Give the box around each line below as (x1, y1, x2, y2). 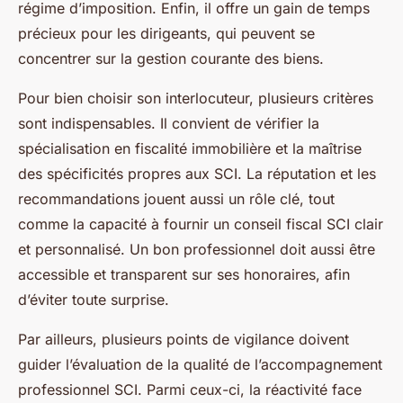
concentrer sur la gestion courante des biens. (18, 49, 324, 68)
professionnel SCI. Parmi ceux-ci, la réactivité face (18, 381, 362, 399)
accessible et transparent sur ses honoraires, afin (18, 265, 350, 284)
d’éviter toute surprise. (18, 291, 169, 309)
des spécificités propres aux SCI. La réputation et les (18, 165, 376, 184)
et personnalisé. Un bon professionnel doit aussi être (18, 240, 375, 259)
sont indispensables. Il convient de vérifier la (18, 114, 319, 133)
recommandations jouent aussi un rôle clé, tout (18, 190, 335, 209)
